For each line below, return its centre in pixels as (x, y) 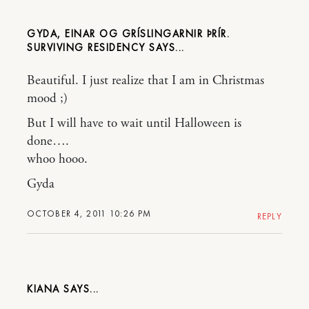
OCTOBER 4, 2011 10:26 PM (89, 213)
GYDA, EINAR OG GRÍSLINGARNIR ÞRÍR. (128, 33)
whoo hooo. (57, 159)
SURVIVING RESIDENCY (86, 47)
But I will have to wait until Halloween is (134, 123)
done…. (48, 141)
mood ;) (47, 98)
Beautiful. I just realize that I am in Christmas (146, 80)
